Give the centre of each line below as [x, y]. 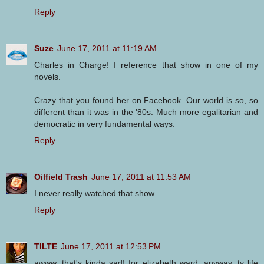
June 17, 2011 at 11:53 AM [141, 177]
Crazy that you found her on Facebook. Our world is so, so [146, 100]
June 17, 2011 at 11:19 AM [107, 49]
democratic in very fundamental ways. [105, 124]
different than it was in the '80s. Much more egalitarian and [146, 112]
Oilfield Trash [61, 177]
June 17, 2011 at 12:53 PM [111, 247]
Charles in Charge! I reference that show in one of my [146, 65]
